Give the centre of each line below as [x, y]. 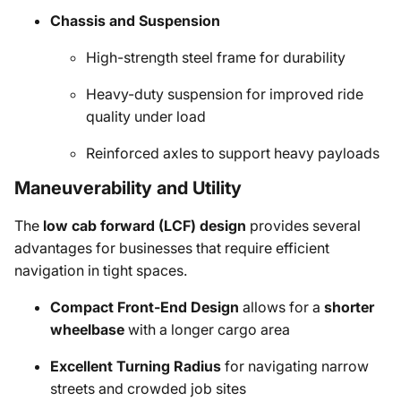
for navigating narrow [295, 366]
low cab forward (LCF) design [145, 226]
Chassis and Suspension [135, 21]
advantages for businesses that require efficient [172, 248]
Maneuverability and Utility [128, 188]
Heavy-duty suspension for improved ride [225, 94]
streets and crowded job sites [148, 388]
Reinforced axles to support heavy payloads [233, 153]
